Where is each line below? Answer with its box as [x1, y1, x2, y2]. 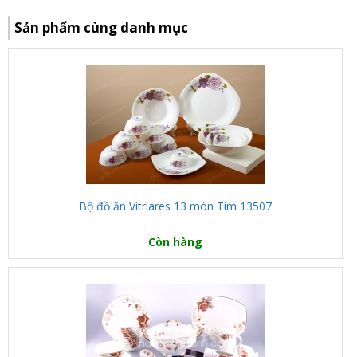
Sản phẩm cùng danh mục [14, 18, 188, 37]
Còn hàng [148, 234, 203, 249]
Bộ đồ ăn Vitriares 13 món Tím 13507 [79, 198, 273, 214]
